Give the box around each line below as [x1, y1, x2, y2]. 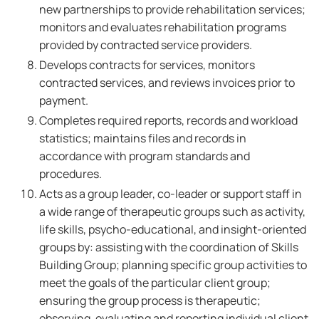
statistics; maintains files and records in [39, 130, 246, 146]
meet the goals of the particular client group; [39, 275, 271, 291]
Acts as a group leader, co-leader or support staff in [39, 186, 302, 202]
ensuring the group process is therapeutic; [39, 293, 261, 308]
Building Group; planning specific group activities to [39, 257, 307, 273]
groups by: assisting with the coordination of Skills [39, 239, 298, 255]
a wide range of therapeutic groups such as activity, [39, 204, 305, 219]
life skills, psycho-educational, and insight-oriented [39, 221, 306, 237]
